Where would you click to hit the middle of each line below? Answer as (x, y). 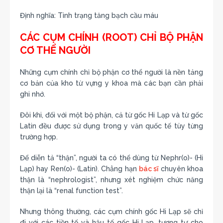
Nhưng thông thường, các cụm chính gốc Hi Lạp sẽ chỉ (111, 211)
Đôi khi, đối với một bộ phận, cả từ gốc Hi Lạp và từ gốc (111, 115)
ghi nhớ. (33, 94)
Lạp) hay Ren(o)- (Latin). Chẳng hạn (79, 168)
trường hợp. (39, 137)
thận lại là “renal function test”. (71, 190)
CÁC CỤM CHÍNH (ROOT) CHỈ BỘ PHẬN (111, 37)
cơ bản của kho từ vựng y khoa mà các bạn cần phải (111, 83)
